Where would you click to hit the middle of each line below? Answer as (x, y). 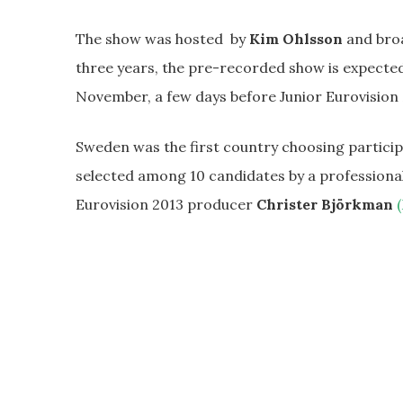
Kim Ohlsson (296, 38)
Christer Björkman (325, 204)
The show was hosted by (162, 38)
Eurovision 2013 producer (166, 204)
